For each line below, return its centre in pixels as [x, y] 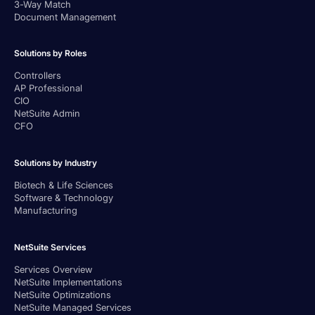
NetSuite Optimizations [63, 294]
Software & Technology [64, 197]
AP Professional [48, 88]
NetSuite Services [50, 247]
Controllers [38, 76]
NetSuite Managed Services [73, 307]
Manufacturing [46, 210]
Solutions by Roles [50, 53]
